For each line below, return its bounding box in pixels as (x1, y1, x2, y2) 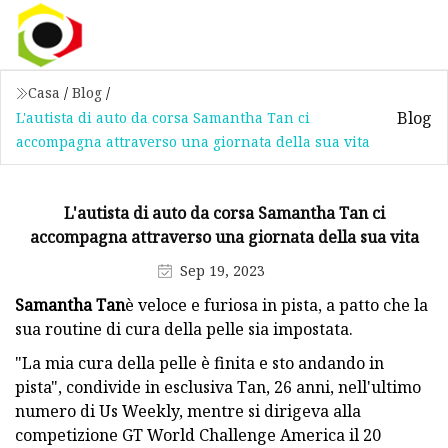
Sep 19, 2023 (180, 260, 265, 280)
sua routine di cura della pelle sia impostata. (15, 317, 353, 340)
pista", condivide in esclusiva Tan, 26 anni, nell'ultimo (15, 375, 421, 398)
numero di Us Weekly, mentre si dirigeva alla (15, 399, 361, 422)
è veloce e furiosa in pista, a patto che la (125, 293, 428, 316)
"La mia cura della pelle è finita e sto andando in (15, 351, 384, 374)
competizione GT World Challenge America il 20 (15, 423, 381, 446)
